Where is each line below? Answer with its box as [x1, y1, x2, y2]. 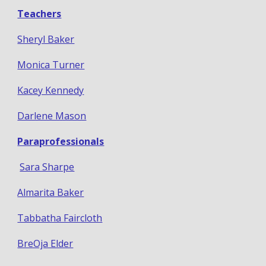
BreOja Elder [17, 237, 74, 251]
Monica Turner [17, 58, 85, 72]
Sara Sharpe [20, 160, 75, 174]
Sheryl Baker [17, 33, 75, 46]
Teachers [17, 7, 62, 21]
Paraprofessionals [17, 135, 104, 148]
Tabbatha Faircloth [17, 211, 103, 225]
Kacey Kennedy [17, 84, 84, 97]
